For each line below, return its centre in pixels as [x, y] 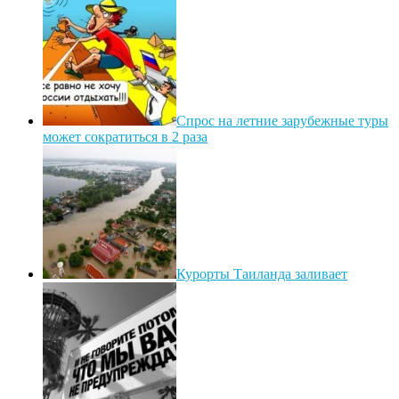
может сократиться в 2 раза [125, 136]
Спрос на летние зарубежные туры [282, 120]
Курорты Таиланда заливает [262, 273]
